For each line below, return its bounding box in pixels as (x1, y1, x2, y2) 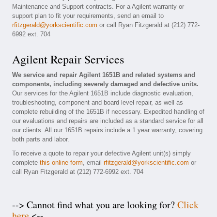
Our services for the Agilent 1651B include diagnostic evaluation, (12, 90, 193, 97)
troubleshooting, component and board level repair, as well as (12, 99, 183, 106)
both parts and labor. (12, 136, 69, 143)
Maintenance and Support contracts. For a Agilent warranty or (12, 3, 184, 10)
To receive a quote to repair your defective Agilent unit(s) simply (12, 150, 191, 157)
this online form (40, 159, 83, 166)
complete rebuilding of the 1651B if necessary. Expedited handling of (12, 108, 204, 115)
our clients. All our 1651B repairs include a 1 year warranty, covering (12, 126, 202, 134)
